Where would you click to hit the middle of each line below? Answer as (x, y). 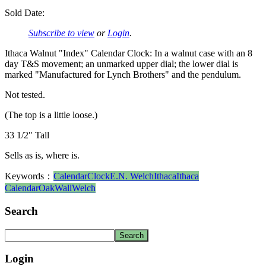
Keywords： (29, 176)
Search (21, 211)
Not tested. (25, 95)
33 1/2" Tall (27, 135)
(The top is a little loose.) (51, 115)
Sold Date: (25, 13)
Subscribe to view (61, 33)
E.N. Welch (132, 176)
